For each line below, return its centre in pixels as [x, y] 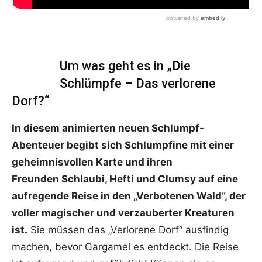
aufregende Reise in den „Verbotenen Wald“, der [129, 196]
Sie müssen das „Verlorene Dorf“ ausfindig [128, 230]
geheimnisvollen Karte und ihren [92, 162]
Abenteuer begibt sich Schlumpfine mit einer [123, 145]
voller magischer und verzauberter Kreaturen [123, 213]
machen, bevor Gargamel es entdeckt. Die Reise [125, 247]
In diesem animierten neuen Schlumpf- [108, 128]
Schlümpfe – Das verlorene [137, 84]
